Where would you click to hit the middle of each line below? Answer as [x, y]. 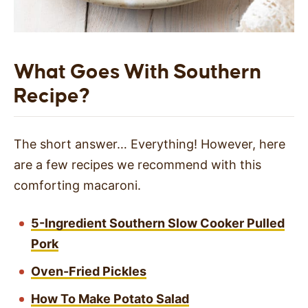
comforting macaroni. [79, 186]
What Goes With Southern [137, 72]
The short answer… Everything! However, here [150, 144]
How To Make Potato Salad [110, 299]
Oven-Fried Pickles [89, 272]
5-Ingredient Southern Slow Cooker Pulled [158, 223]
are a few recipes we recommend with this [137, 165]
